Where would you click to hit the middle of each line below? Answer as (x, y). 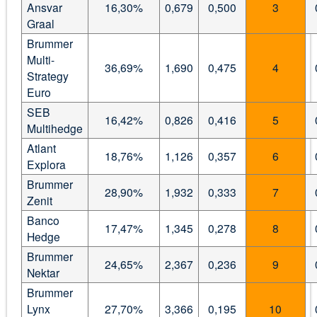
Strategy (47, 75)
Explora (46, 164)
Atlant (41, 148)
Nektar (43, 272)
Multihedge (54, 128)
